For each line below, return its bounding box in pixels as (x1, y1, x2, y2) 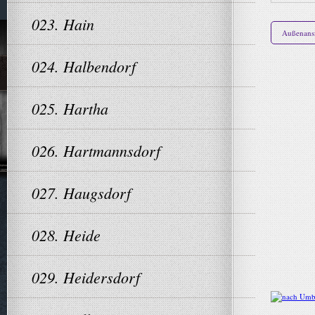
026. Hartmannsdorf (32, 140, 160, 161)
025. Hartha (32, 98, 108, 119)
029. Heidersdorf (32, 266, 140, 288)
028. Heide (32, 224, 101, 245)
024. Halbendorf (32, 56, 136, 77)
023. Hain (32, 13, 94, 34)
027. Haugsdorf (32, 182, 131, 203)
